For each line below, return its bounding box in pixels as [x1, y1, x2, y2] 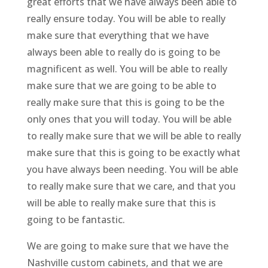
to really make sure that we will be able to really [26, 129, 241, 143]
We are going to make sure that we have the [26, 239, 229, 253]
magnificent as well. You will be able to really [26, 62, 227, 76]
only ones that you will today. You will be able [26, 112, 232, 126]
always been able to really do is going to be [26, 45, 220, 59]
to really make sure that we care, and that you [26, 179, 236, 193]
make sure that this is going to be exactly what [26, 146, 240, 160]
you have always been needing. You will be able [26, 163, 238, 176]
